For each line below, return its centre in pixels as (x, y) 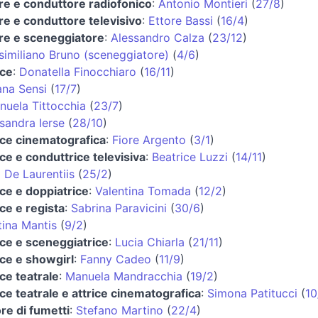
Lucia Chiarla (149, 242)
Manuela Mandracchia (124, 276)
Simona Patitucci (252, 293)
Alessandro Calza (157, 37)
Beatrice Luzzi (190, 157)
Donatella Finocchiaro (77, 71)
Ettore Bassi (180, 20)
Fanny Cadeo (115, 259)
